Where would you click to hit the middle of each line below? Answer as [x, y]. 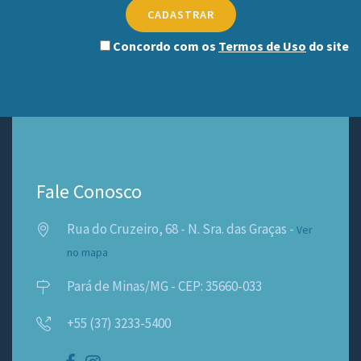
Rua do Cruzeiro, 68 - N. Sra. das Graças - [182, 228]
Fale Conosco [89, 191]
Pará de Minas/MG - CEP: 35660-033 [164, 286]
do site [328, 46]
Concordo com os [164, 46]
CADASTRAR [180, 14]
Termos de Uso [262, 46]
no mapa [87, 252]
